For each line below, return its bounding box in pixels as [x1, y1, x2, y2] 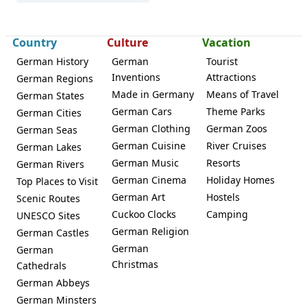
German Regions [16, 71, 93, 85]
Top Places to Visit [16, 174, 98, 188]
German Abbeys [16, 275, 90, 289]
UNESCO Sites [16, 208, 80, 222]
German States [16, 88, 84, 102]
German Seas [16, 123, 77, 136]
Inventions [111, 70, 160, 84]
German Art [111, 190, 165, 204]
